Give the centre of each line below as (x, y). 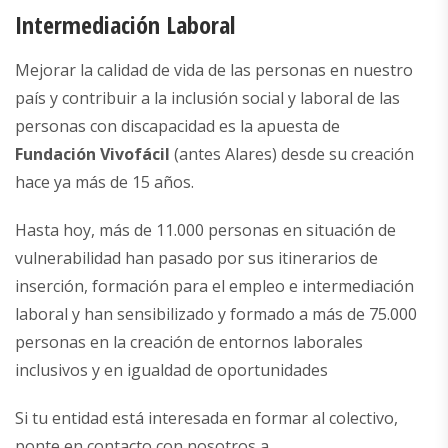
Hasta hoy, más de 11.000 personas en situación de (205, 229)
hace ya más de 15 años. (104, 181)
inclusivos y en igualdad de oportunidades (171, 369)
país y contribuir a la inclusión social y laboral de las (207, 97)
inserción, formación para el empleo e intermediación (214, 285)
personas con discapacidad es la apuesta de (177, 125)
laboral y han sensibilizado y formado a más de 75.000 (216, 313)
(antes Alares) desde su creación (292, 153)
